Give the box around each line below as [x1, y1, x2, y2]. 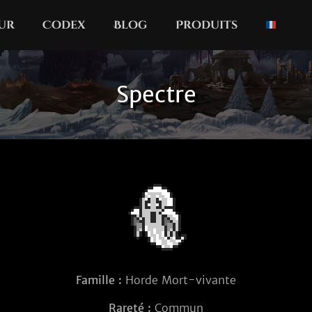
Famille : [76, 273, 122, 287]
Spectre [116, 81, 196, 109]
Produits [175, 17, 237, 33]
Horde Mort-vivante [122, 273, 236, 287]
